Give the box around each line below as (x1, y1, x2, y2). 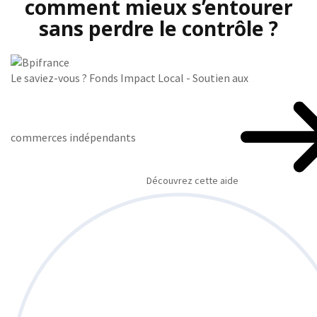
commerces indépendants (11, 129, 138, 144)
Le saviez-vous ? (11, 70, 89, 85)
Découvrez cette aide (146, 173, 241, 187)
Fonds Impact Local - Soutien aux (89, 70, 248, 85)
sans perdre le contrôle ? (39, 14, 278, 42)
